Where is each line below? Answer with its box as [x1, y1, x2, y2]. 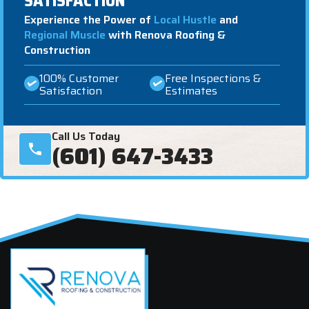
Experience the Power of [24, 10, 154, 28]
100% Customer [39, 69, 119, 87]
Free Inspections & [164, 69, 261, 87]
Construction [24, 41, 90, 59]
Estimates [164, 81, 217, 99]
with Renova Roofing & [106, 26, 226, 43]
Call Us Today [52, 127, 120, 145]
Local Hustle [154, 10, 217, 28]
